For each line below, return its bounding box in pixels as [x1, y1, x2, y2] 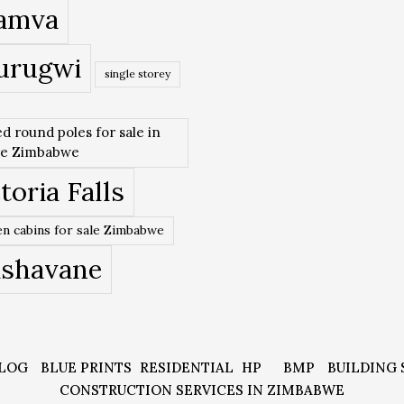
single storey [104, 66, 170, 80]
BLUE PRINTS [41, 358, 132, 376]
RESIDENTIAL [140, 358, 234, 376]
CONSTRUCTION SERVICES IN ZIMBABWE [60, 381, 344, 399]
